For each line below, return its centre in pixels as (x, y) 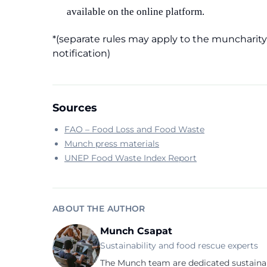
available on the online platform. (136, 12)
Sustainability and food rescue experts (179, 246)
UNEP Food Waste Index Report (131, 158)
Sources (75, 108)
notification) (81, 53)
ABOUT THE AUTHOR (99, 209)
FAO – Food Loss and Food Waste (134, 129)
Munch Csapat (136, 231)
